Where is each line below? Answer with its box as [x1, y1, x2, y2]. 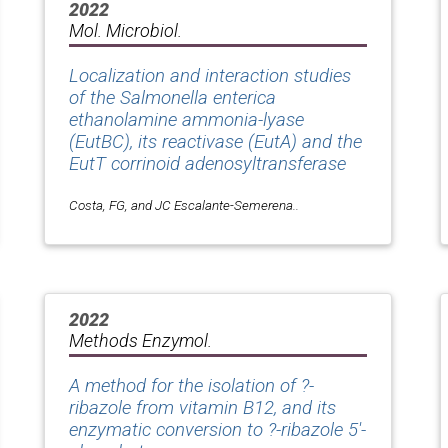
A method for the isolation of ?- [69, 374, 314, 397]
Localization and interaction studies [69, 64, 351, 87]
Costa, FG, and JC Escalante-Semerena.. [69, 196, 299, 213]
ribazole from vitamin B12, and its [69, 396, 336, 419]
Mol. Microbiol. [69, 19, 182, 41]
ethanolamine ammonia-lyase [69, 108, 304, 131]
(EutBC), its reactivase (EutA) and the [69, 130, 362, 153]
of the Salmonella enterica [69, 86, 276, 109]
